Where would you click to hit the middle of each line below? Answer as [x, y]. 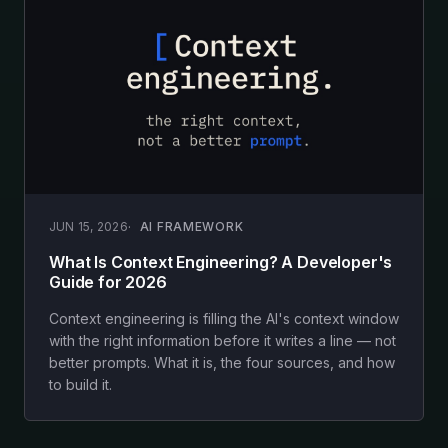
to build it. [80, 384]
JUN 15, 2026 [88, 226]
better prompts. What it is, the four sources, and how [222, 362]
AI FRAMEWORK [191, 226]
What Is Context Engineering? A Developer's [221, 261]
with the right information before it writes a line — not [222, 340]
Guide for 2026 [108, 281]
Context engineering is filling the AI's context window [224, 318]
